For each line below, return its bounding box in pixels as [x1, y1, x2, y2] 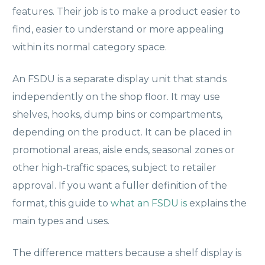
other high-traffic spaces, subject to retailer [12, 161, 216, 173]
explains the [187, 197, 247, 209]
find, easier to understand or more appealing [12, 23, 224, 35]
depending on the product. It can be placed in [12, 126, 232, 138]
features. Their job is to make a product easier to [12, 5, 240, 17]
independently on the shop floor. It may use [12, 91, 220, 102]
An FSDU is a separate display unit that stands [12, 73, 227, 85]
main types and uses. [12, 215, 109, 227]
